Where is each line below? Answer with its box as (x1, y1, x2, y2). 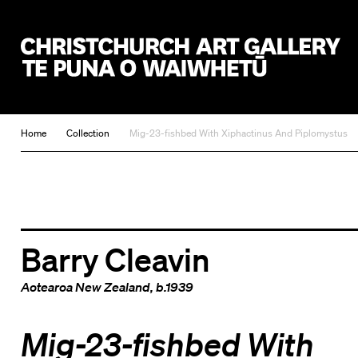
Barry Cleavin (20, 239, 210, 278)
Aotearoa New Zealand (20, 278, 150, 295)
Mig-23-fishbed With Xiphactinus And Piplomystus (129, 126, 348, 141)
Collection (66, 126, 109, 141)
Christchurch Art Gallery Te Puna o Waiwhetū (20, 77, 294, 94)
